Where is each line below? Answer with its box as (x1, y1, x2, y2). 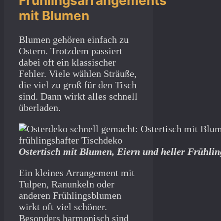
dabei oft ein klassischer (19, 56, 116, 68)
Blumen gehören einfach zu (19, 34, 129, 45)
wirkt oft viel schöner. (19, 201, 107, 212)
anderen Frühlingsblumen (19, 189, 121, 201)
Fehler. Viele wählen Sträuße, (19, 68, 137, 79)
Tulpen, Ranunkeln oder (19, 178, 114, 189)
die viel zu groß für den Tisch (19, 79, 137, 90)
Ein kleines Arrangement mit (19, 167, 135, 178)
